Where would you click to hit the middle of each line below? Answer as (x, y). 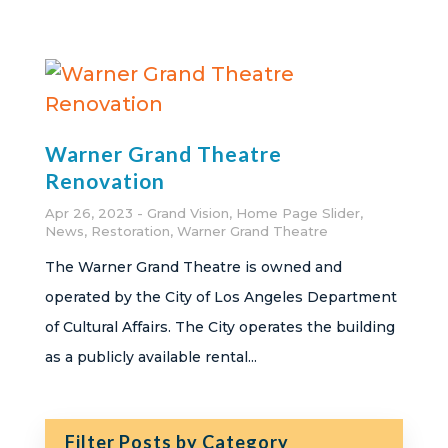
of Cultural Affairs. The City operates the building (219, 327)
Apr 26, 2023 (88, 213)
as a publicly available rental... (150, 357)
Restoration (130, 231)
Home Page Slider (297, 213)
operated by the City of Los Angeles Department (220, 297)
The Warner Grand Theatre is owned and (193, 267)
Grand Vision (187, 213)
